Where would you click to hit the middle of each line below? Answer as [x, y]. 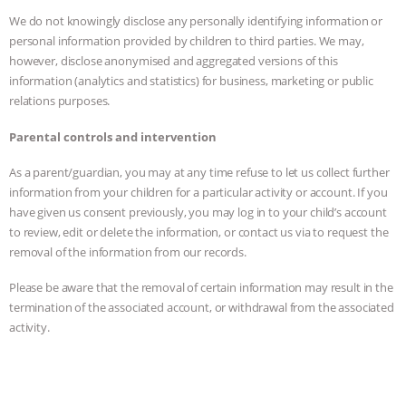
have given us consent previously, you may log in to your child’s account [198, 212]
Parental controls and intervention [113, 136]
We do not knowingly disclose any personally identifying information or [196, 21]
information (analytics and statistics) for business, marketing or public [191, 81]
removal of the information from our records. [128, 251]
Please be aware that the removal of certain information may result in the [201, 288]
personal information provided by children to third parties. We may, [187, 41]
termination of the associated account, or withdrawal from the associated [202, 308]
